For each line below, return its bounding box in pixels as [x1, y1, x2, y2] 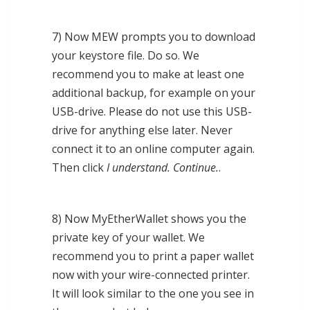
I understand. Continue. [107, 160, 219, 176]
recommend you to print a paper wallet [52, 248, 254, 264]
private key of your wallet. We [52, 230, 205, 246]
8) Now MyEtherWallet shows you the [52, 211, 246, 227]
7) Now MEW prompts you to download [52, 29, 255, 45]
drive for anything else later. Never [52, 122, 232, 138]
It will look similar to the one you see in [52, 286, 254, 302]
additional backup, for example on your [52, 85, 255, 101]
